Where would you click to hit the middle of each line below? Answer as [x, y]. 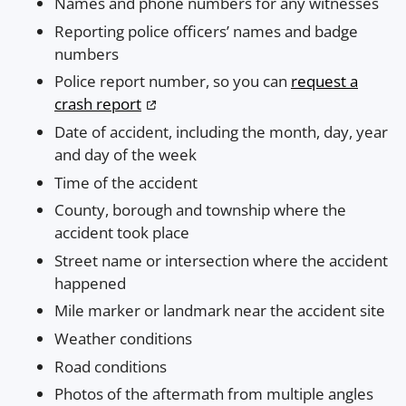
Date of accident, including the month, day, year [221, 132]
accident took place [122, 233]
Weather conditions [123, 338]
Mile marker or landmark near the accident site [220, 311]
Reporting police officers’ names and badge [206, 31]
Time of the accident [126, 182]
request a [324, 82]
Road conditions [111, 366]
